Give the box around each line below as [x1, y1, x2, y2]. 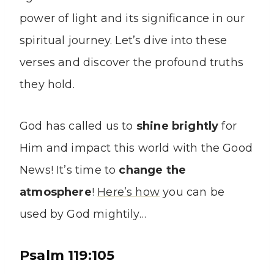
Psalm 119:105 [20, 247, 115, 264]
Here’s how [97, 185, 160, 199]
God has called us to [20, 119, 136, 133]
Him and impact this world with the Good [20, 141, 253, 155]
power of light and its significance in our [20, 12, 245, 26]
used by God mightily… [20, 207, 146, 221]
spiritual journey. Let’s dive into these [20, 34, 228, 48]
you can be [160, 185, 224, 199]
